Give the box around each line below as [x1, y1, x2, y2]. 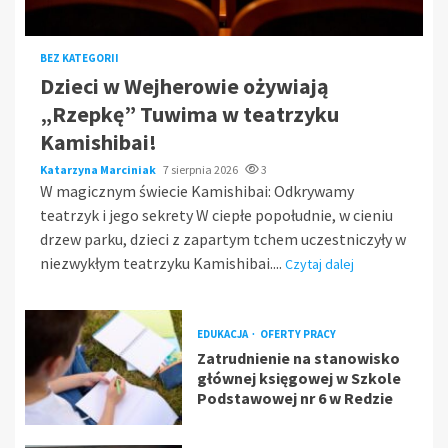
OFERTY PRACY [259, 326, 336, 341]
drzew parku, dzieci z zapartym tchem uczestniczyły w [40, 228, 406, 249]
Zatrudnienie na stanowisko [196, 347, 400, 368]
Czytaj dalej [285, 254, 354, 273]
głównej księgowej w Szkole [196, 367, 401, 388]
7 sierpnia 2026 [163, 161, 240, 177]
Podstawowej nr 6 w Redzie [196, 387, 393, 408]
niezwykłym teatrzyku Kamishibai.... [40, 252, 285, 273]
